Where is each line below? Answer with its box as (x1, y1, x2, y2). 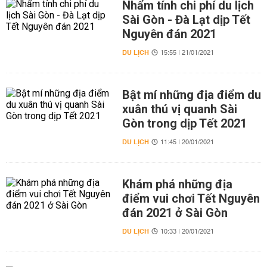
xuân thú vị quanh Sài (122, 102, 237, 116)
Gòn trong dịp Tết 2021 (122, 116, 247, 131)
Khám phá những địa (122, 177, 232, 191)
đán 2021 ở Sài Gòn (122, 206, 228, 220)
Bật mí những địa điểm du (122, 88, 261, 102)
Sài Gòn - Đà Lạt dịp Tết (122, 13, 250, 27)
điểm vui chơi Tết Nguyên (122, 191, 260, 206)
